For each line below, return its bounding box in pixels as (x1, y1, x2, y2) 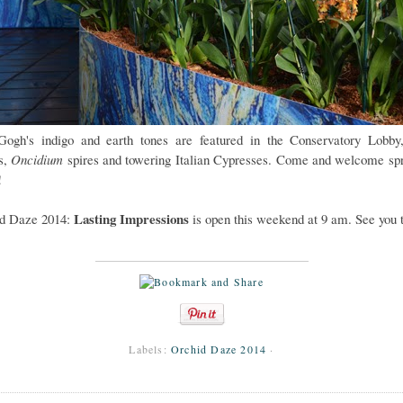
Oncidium (11, 150, 64, 168)
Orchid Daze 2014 (171, 342, 267, 356)
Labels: (129, 342, 171, 356)
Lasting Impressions (74, 209, 189, 228)
